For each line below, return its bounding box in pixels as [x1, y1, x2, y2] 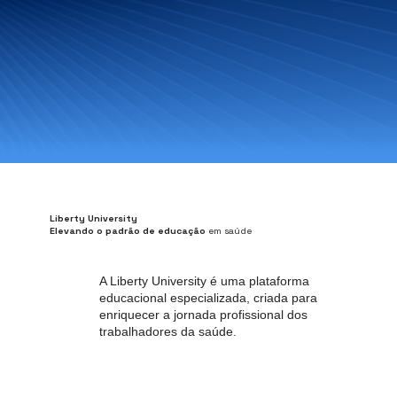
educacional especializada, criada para [99, 291, 318, 306]
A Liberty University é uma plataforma [99, 274, 310, 289]
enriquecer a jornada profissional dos [99, 307, 308, 323]
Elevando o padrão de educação [49, 225, 206, 237]
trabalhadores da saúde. [99, 324, 237, 339]
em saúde [205, 225, 252, 237]
